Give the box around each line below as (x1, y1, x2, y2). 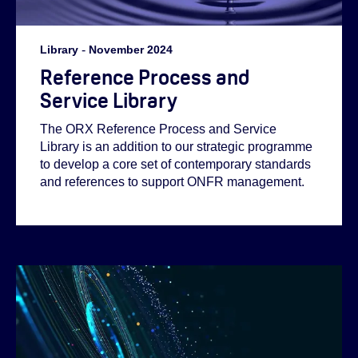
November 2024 (89, 42, 173, 56)
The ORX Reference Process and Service (40, 122, 276, 137)
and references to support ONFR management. (40, 175, 304, 189)
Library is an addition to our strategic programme (40, 140, 312, 154)
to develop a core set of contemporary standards (40, 157, 311, 172)
